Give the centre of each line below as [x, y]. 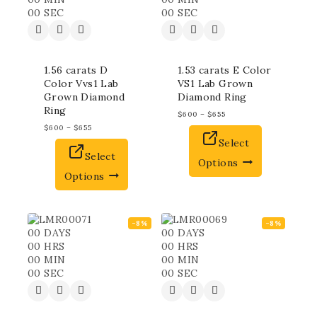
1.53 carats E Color [225, 70]
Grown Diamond [85, 97]
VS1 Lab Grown [215, 83]
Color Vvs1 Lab [81, 83]
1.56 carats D [76, 70]
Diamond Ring [212, 97]
